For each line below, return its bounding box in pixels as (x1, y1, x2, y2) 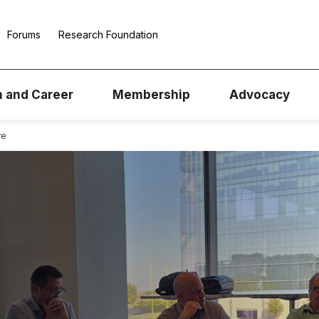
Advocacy (229, 88, 290, 103)
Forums (7, 28, 41, 41)
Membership (113, 88, 190, 103)
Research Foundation (58, 28, 158, 41)
